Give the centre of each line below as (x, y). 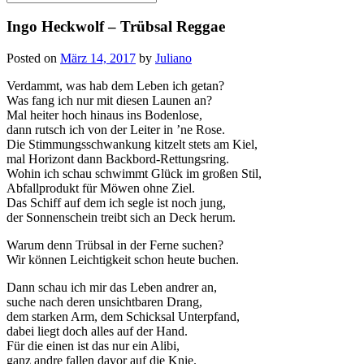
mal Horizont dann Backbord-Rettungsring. (118, 159)
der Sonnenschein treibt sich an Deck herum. (121, 218)
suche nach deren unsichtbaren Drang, (104, 302)
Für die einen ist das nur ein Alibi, (93, 346)
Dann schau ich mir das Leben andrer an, (112, 288)
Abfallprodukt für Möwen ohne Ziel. (101, 188)
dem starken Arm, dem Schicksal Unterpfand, (123, 317)
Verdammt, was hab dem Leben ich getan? (115, 86)
